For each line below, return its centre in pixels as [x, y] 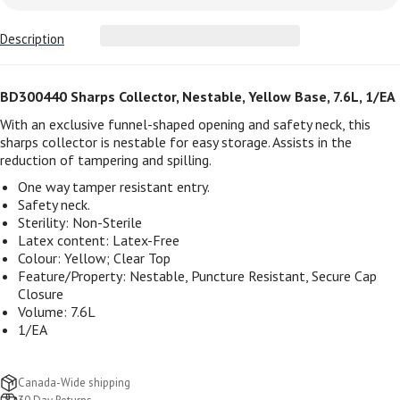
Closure [41, 294]
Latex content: [65, 241]
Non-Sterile [107, 223]
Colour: [41, 258]
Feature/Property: [74, 276]
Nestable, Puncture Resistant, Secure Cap [253, 276]
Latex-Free [146, 241]
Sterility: [45, 223]
